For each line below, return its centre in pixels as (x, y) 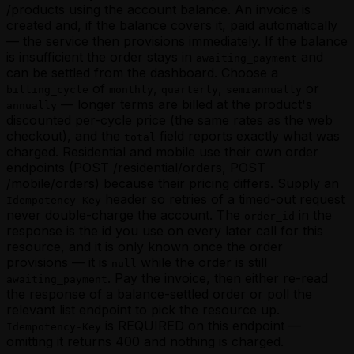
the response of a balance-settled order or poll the (159, 294)
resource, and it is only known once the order (145, 246)
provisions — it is (59, 262)
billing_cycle (47, 89)
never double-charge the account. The (125, 215)
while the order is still (202, 262)
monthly (131, 89)
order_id (269, 216)
